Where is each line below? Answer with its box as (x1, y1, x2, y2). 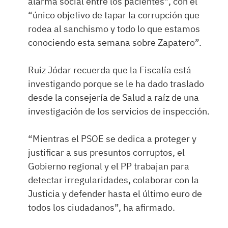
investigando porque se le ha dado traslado (28, 78, 204, 90)
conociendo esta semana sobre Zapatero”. (28, 37, 202, 48)
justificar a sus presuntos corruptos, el (28, 147, 185, 158)
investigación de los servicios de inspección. (28, 105, 210, 117)
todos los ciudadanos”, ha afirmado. (28, 202, 175, 213)
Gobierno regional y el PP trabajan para (28, 160, 189, 172)
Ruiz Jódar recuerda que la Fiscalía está (28, 64, 191, 76)
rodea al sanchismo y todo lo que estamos (28, 23, 200, 35)
